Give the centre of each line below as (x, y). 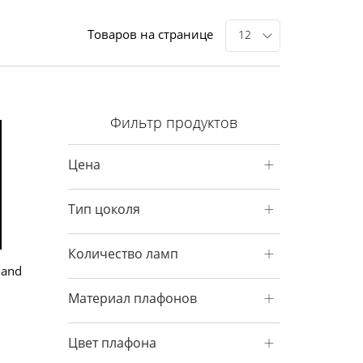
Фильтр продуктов (174, 122)
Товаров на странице (150, 34)
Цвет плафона (112, 343)
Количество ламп (123, 254)
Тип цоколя (104, 209)
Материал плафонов (132, 298)
